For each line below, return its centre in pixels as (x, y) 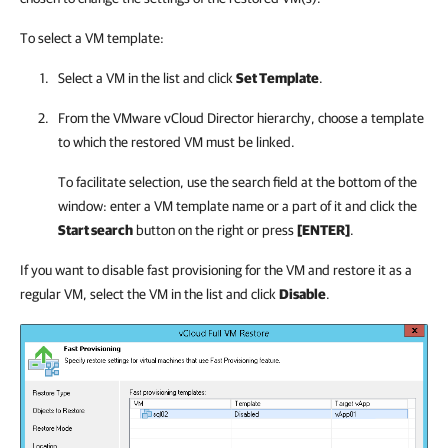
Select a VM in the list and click (147, 78)
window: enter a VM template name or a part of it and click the (237, 206)
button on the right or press (215, 230)
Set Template (277, 78)
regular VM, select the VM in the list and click (149, 294)
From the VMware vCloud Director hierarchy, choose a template (241, 118)
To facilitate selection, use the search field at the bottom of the (237, 182)
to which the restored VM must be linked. (176, 142)
